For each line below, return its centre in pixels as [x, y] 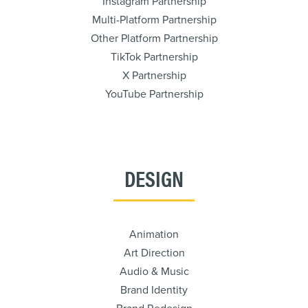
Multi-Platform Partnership [154, 20]
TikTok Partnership [154, 57]
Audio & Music [154, 272]
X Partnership [154, 76]
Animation [154, 234]
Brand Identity [154, 290]
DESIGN [154, 178]
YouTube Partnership [154, 94]
